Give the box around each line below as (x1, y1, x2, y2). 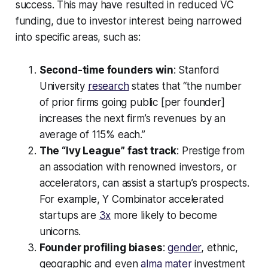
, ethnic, (201, 242, 238, 254)
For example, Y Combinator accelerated (39, 193, 224, 206)
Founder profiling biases (39, 242, 163, 254)
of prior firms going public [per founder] (39, 96, 225, 109)
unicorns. (39, 226, 81, 238)
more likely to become (111, 209, 217, 222)
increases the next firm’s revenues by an (39, 112, 226, 125)
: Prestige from (176, 145, 245, 157)
